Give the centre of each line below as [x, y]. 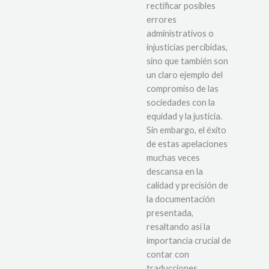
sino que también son [187, 61]
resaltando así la [178, 226]
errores [162, 19]
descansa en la [175, 171]
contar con [168, 254]
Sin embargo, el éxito [186, 130]
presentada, [170, 213]
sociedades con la [181, 102]
